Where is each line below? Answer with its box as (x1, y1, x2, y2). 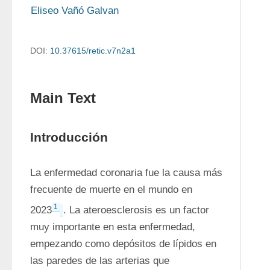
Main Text (30, 90, 96, 106)
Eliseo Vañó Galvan (31, 5, 119, 16)
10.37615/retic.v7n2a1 (50, 46, 136, 55)
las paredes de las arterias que (30, 254, 169, 266)
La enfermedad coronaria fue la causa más (30, 167, 222, 178)
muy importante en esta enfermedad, (30, 221, 195, 233)
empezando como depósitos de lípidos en (30, 237, 216, 250)
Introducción (30, 130, 108, 144)
